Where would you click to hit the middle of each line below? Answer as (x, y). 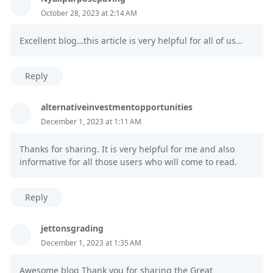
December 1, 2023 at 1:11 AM (91, 122)
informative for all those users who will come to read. (128, 162)
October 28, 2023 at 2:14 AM (89, 13)
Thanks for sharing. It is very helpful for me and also (127, 149)
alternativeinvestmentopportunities (117, 107)
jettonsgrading (72, 229)
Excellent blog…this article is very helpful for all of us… (131, 41)
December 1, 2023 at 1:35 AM (91, 243)
